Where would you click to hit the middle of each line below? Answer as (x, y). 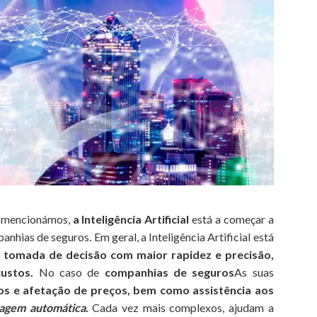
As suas (254, 272)
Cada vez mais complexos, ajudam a (181, 307)
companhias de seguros (169, 272)
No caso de (69, 272)
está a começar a (231, 219)
